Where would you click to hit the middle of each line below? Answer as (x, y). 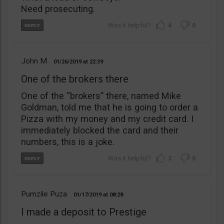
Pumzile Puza (44, 194)
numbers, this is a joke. (68, 141)
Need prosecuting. (58, 8)
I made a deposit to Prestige (84, 212)
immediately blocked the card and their (100, 130)
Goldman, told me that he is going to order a (109, 107)
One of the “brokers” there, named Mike (101, 95)
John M (34, 61)
